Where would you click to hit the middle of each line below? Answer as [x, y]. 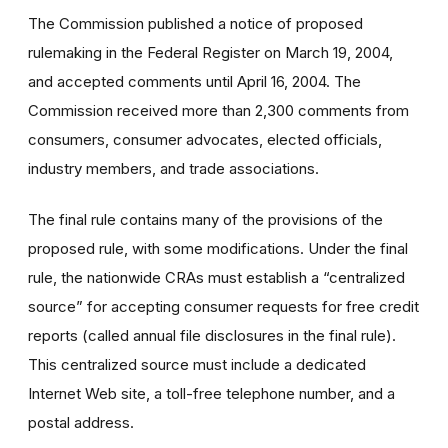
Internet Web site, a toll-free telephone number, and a [211, 393]
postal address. [81, 422]
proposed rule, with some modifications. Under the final [218, 248]
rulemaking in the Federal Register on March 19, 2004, [210, 52]
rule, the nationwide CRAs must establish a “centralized [216, 277]
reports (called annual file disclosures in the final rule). [212, 335]
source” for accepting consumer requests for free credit [223, 306]
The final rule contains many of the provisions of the [205, 219]
